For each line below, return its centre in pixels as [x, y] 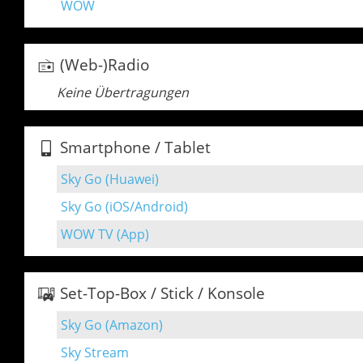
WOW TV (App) [105, 234]
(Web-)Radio [104, 65]
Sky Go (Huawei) [109, 179]
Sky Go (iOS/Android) [124, 207]
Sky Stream [94, 352]
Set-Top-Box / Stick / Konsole [162, 293]
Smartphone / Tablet [135, 147]
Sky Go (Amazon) [111, 325]
